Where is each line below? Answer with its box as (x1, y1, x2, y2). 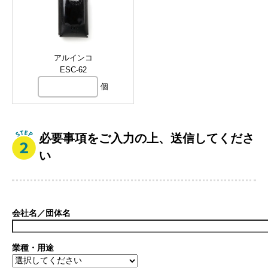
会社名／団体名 (12, 208, 71, 218)
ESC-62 (59, 65, 87, 74)
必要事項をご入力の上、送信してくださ (39, 131, 254, 145)
